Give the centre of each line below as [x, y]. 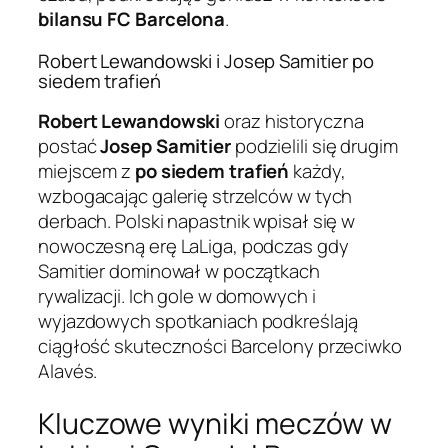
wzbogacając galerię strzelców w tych [195, 196]
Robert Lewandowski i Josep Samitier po [206, 60]
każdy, [317, 171]
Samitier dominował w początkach [179, 271]
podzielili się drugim [314, 146]
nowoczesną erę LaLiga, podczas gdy [193, 246]
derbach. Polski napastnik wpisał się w [197, 221]
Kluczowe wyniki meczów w [215, 424]
